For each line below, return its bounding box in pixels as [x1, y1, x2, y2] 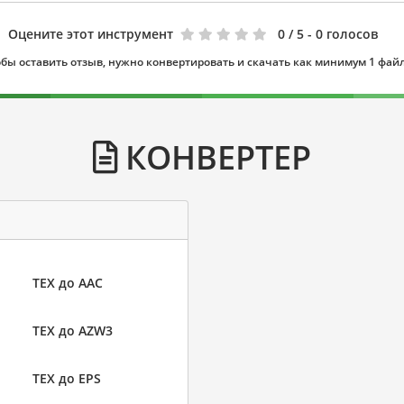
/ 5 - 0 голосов [289, 25, 378, 43]
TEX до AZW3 [32, 322, 113, 340]
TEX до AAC [32, 274, 103, 292]
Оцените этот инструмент [8, 25, 173, 43]
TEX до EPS [32, 370, 101, 388]
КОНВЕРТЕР [117, 134, 311, 180]
